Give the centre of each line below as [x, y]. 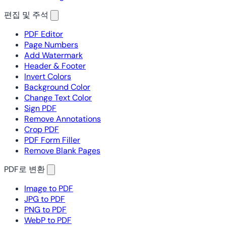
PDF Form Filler [52, 140]
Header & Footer [55, 66]
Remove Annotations [63, 119]
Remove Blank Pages [62, 151]
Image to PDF [49, 188]
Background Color [57, 87]
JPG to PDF [45, 199]
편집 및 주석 [26, 15]
